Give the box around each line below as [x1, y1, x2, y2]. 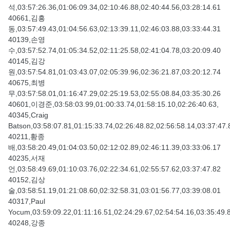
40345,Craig [8, 111, 48, 120]
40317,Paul [8, 197, 45, 206]
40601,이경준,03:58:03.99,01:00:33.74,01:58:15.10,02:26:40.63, [8, 100, 219, 109]
